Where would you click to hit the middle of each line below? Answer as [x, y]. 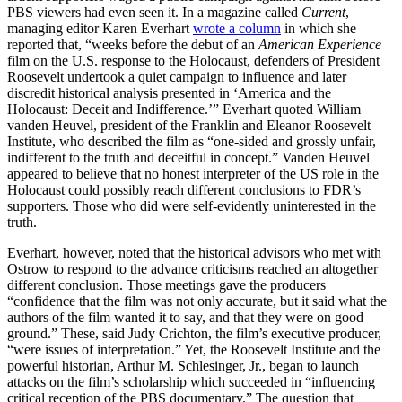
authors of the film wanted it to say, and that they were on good [185, 318]
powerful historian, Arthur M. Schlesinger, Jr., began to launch [183, 366]
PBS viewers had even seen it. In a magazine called [154, 13]
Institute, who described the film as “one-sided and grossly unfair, [192, 142]
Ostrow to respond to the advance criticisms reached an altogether [192, 269]
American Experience [320, 45]
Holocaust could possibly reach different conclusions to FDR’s [184, 190]
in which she [319, 29]
